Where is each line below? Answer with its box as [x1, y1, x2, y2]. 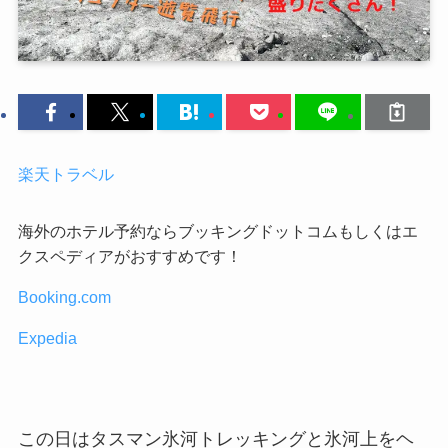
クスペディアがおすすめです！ [17, 247, 242, 266]
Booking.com [17, 288, 111, 307]
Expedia [17, 329, 77, 348]
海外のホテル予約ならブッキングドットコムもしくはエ [17, 222, 418, 241]
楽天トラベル [17, 164, 114, 183]
